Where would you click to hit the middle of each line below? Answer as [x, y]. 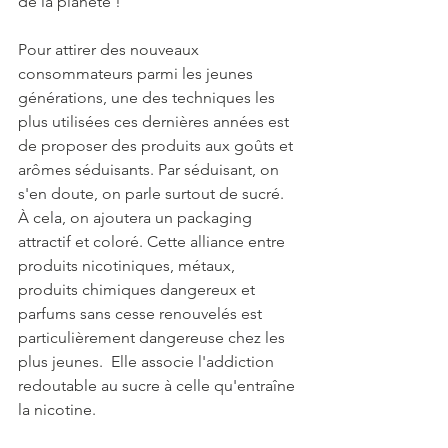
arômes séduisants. [86, 170]
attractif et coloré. [82, 242]
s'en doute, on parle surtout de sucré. [153, 194]
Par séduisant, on [218, 170]
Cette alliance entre [218, 242]
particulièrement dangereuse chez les [153, 338]
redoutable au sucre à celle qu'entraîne [158, 386]
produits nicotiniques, [98, 266]
